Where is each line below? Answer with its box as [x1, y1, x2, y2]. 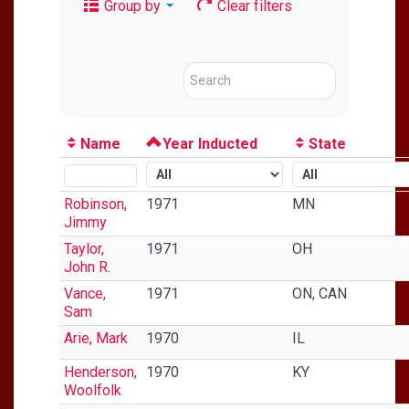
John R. [64, 257, 110, 276]
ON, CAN [292, 284, 347, 302]
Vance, [64, 284, 106, 302]
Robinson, [64, 194, 127, 213]
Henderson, [64, 362, 137, 381]
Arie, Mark [64, 329, 128, 347]
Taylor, [64, 239, 104, 257]
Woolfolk [64, 381, 121, 399]
